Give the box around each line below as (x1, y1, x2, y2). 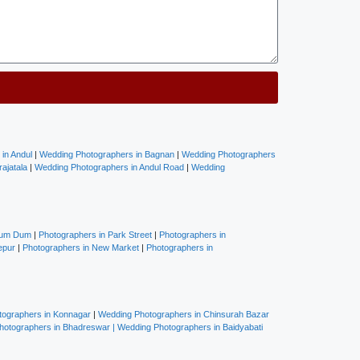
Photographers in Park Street (39, 229, 152, 239)
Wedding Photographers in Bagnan (37, 149, 174, 159)
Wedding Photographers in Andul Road (35, 162, 184, 172)
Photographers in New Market (22, 242, 139, 252)
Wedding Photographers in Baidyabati (117, 322, 263, 332)
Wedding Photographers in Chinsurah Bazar (98, 309, 269, 319)
